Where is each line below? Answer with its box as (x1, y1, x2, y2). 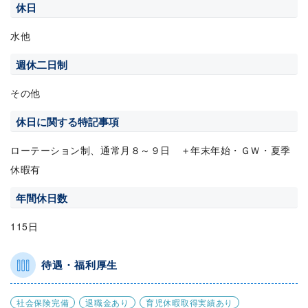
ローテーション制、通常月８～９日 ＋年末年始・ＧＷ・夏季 (10, 143, 291, 157)
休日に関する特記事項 (16, 114, 119, 129)
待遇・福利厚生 (41, 257, 118, 272)
